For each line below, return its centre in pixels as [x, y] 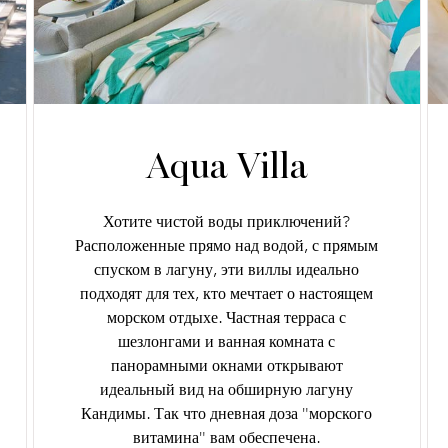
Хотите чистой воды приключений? [227, 222]
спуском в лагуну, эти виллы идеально [227, 270]
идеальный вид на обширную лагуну [227, 390]
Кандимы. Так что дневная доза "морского [227, 414]
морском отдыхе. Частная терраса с [227, 318]
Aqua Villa [227, 167]
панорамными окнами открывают [226, 366]
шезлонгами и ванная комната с [227, 342]
